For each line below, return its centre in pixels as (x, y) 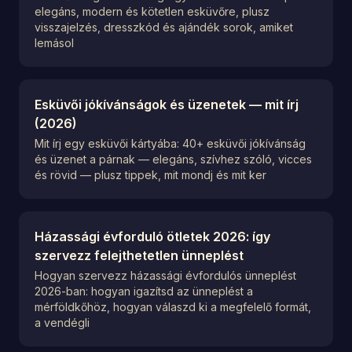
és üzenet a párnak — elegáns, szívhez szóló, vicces (173, 159)
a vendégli (62, 323)
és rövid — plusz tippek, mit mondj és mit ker (150, 175)
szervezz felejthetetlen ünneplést (139, 255)
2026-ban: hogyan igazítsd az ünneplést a (144, 291)
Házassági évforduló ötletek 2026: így (152, 236)
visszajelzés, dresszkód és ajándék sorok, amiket (164, 27)
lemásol (54, 43)
